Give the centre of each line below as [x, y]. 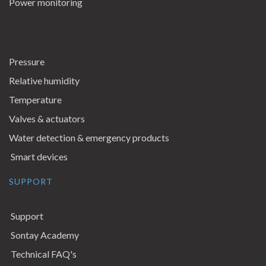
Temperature [35, 99]
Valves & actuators [47, 118]
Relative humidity [44, 80]
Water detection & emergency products [89, 137]
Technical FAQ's [44, 254]
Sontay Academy [45, 235]
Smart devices [39, 156]
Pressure [27, 61]
